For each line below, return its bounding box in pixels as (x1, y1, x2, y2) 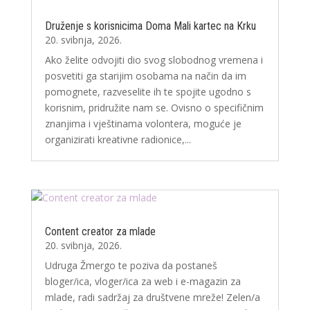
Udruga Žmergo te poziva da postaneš (44, 259, 217, 273)
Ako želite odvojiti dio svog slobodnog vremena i (44, 53, 263, 67)
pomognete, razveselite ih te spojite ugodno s (44, 85, 251, 99)
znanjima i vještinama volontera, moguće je (44, 117, 241, 131)
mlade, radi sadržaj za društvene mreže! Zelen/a (44, 291, 260, 304)
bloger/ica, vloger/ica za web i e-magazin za (44, 275, 241, 289)
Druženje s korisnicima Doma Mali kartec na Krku (44, 19, 256, 33)
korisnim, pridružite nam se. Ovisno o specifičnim (44, 101, 264, 115)
